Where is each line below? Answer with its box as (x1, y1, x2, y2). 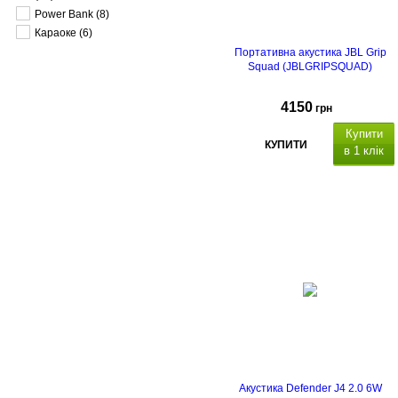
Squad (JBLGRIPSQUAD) (248, 60, 372, 74)
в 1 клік (344, 143, 384, 157)
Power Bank (35, 8, 93, 20)
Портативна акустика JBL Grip (234, 46, 386, 60)
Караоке (35, 27, 76, 39)
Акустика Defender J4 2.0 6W (238, 381, 382, 394)
